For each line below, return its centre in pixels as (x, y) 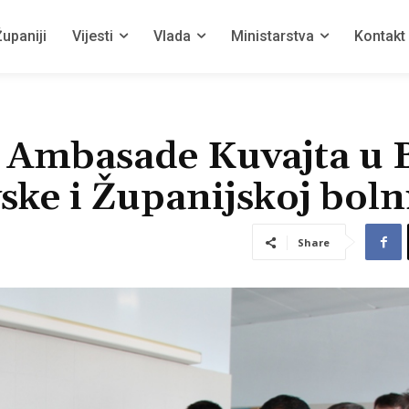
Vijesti (93, 36)
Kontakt (380, 36)
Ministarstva (273, 36)
